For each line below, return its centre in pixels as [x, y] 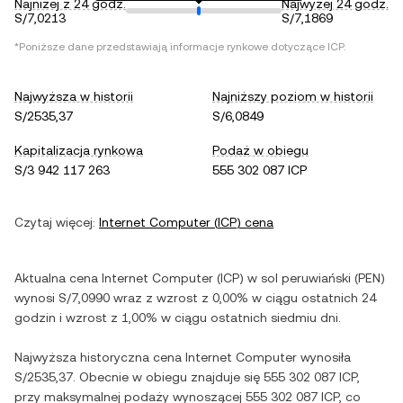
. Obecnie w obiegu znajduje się [168, 377]
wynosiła [324, 357]
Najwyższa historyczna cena [100, 357]
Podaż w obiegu [260, 150]
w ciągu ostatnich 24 [312, 298]
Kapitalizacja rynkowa [79, 150]
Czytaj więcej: [55, 222]
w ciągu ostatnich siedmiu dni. [249, 318]
